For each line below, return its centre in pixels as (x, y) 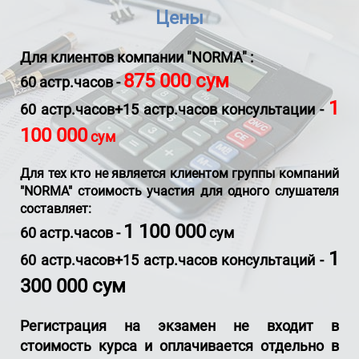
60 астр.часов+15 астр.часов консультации (170, 109)
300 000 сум (73, 286)
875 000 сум (176, 81)
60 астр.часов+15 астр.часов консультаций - (174, 260)
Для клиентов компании (102, 57)
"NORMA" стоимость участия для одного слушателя (179, 191)
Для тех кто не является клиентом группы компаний (179, 173)
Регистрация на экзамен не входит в (179, 326)
